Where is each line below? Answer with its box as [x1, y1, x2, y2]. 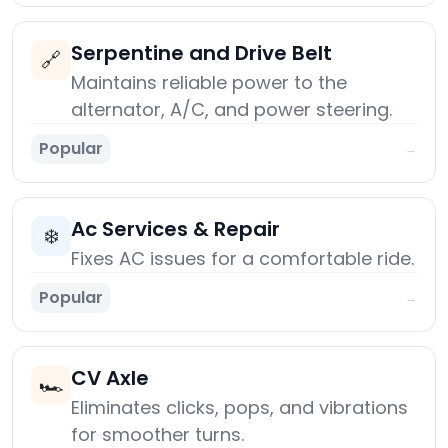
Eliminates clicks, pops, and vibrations [71, 395, 408, 421]
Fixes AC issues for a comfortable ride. [71, 246, 414, 272]
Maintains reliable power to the [71, 70, 347, 96]
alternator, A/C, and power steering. [71, 97, 392, 123]
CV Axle [71, 364, 149, 393]
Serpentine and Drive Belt [71, 39, 332, 68]
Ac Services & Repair [71, 215, 280, 244]
